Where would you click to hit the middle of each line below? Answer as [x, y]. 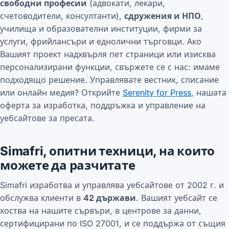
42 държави [110, 198]
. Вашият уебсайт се [177, 198]
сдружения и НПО [163, 16]
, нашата [209, 92]
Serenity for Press [157, 92]
